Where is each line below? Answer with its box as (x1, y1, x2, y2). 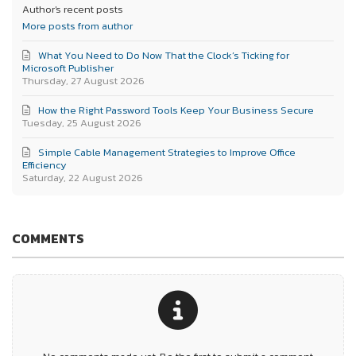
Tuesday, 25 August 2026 (22, 115, 142, 131)
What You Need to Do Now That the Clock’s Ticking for (38, 48, 290, 64)
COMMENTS (12, 228, 84, 248)
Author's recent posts (22, 2, 124, 17)
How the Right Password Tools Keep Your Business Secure (38, 103, 315, 118)
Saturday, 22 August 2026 (22, 170, 144, 186)
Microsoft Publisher (22, 60, 114, 76)
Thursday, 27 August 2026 (22, 73, 145, 89)
